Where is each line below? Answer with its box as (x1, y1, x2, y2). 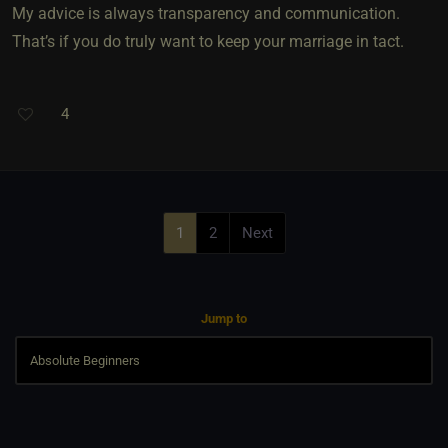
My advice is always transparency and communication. (12, 3, 400, 23)
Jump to (201, 310, 247, 326)
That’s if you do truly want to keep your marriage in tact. (12, 31, 404, 51)
